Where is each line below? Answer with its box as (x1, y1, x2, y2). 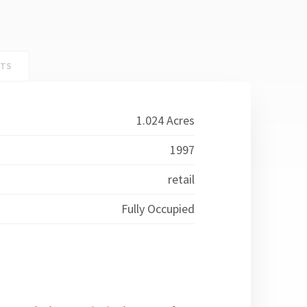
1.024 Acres (136, 112, 195, 128)
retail (167, 171, 195, 187)
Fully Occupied (121, 201, 195, 217)
